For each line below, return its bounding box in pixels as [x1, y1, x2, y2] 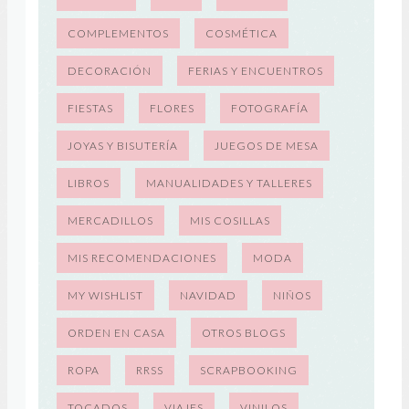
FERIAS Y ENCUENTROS [187, 64, 323, 78]
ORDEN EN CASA [67, 326, 165, 340]
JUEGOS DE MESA [214, 139, 319, 152]
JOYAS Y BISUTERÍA [67, 139, 178, 152]
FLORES [149, 101, 194, 115]
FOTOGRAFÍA [230, 101, 309, 115]
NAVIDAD [179, 288, 236, 302]
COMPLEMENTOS [67, 26, 169, 40]
